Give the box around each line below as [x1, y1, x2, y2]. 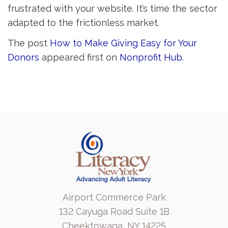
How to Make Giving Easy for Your [50, 38, 197, 48]
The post [8, 38, 50, 48]
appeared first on [39, 52, 120, 63]
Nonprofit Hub [120, 52, 182, 63]
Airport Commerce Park [62, 192, 166, 203]
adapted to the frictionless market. [8, 17, 159, 28]
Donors [8, 52, 39, 63]
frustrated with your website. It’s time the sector [8, 3, 217, 14]
